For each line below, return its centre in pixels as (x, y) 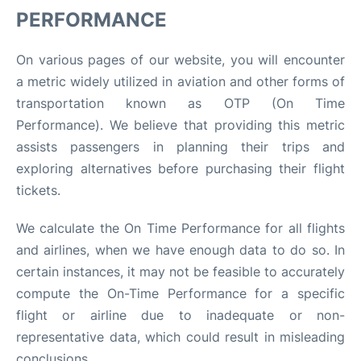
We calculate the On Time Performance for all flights (180, 228)
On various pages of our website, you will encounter (180, 59)
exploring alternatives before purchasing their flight (180, 168)
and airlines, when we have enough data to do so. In (180, 249)
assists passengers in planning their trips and (180, 146)
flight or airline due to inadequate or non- (180, 315)
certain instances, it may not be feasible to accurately (180, 271)
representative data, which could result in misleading (180, 336)
